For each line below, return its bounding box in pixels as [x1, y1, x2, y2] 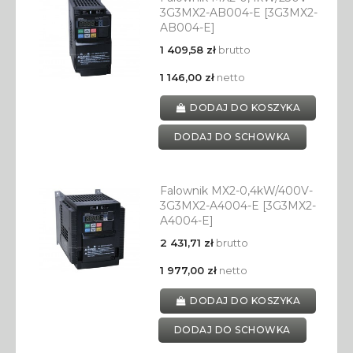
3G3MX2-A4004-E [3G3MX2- [159, 199, 316, 214]
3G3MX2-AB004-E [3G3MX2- [159, 6, 318, 20]
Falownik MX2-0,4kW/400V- [159, 184, 313, 199]
